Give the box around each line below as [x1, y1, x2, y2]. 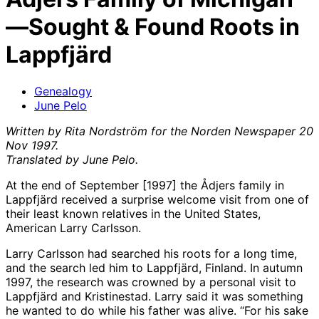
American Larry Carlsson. [6, 220, 141, 235]
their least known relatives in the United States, [6, 206, 261, 221]
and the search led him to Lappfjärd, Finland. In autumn [6, 260, 303, 275]
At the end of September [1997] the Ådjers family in [6, 177, 284, 192]
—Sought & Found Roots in [6, 13, 300, 41]
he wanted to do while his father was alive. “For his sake [6, 303, 308, 318]
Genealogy [34, 83, 92, 98]
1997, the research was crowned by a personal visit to [6, 274, 296, 289]
